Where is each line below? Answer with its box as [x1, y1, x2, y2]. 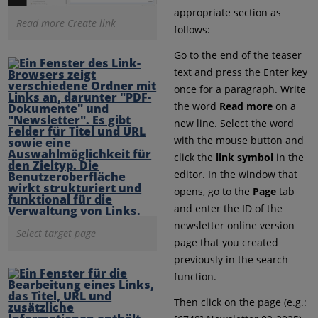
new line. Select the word [173, 116, 294, 131]
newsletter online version [173, 219, 295, 233]
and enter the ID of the [173, 202, 283, 216]
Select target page [16, 226, 97, 240]
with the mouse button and [173, 133, 304, 148]
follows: [173, 23, 210, 37]
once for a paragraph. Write [173, 82, 306, 97]
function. [173, 270, 216, 284]
